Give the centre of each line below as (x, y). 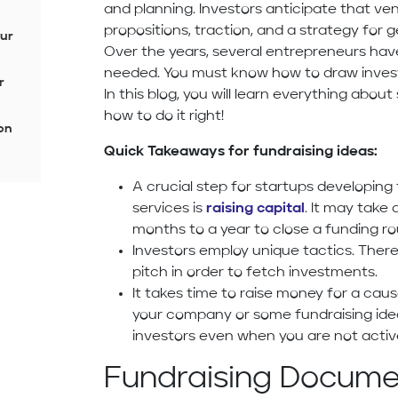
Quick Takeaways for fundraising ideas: (241, 152)
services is (168, 209)
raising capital (254, 209)
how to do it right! (164, 117)
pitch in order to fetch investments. (255, 273)
